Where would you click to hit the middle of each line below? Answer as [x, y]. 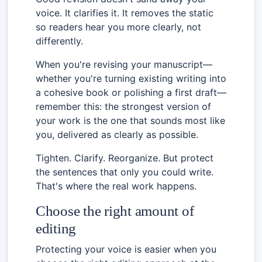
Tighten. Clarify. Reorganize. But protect [125, 158]
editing [56, 228]
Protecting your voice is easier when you [126, 249]
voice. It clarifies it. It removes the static [125, 13]
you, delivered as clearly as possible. [117, 134]
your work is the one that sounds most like [130, 120]
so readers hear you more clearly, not [118, 27]
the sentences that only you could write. [125, 172]
